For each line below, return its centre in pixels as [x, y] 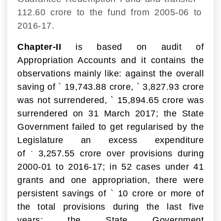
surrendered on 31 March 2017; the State [110, 113]
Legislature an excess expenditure [110, 140]
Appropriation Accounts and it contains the [110, 60]
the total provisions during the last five [110, 206]
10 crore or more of [159, 193]
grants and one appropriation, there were [110, 180]
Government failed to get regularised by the [110, 127]
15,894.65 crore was [159, 100]
